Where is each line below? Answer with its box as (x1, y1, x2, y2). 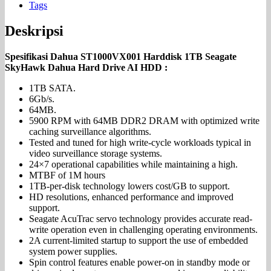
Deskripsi (5, 23, 64, 39)
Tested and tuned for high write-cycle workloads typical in (29, 137, 251, 148)
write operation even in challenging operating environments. (29, 224, 258, 235)
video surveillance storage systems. (29, 148, 162, 158)
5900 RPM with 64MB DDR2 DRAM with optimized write (29, 115, 260, 126)
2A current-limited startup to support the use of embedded (29, 235, 248, 246)
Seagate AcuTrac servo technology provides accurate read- (29, 213, 252, 224)
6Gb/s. (29, 93, 54, 104)
